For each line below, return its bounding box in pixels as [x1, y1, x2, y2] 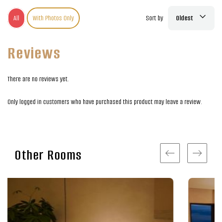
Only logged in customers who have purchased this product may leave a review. [7, 97, 202, 107]
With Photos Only [33, 13, 74, 23]
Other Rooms [15, 146, 82, 165]
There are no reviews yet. [7, 74, 69, 84]
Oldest [176, 13, 193, 23]
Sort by [146, 13, 163, 23]
